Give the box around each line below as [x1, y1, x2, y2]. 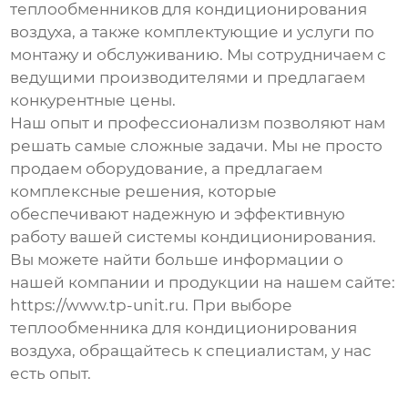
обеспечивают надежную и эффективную [10, 205, 346, 224]
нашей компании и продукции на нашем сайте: [10, 273, 396, 292]
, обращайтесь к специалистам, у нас [72, 342, 372, 361]
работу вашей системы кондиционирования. [10, 228, 377, 247]
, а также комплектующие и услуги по [72, 23, 375, 42]
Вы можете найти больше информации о [10, 250, 344, 270]
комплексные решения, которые [10, 182, 278, 201]
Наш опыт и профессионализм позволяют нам [10, 114, 386, 133]
